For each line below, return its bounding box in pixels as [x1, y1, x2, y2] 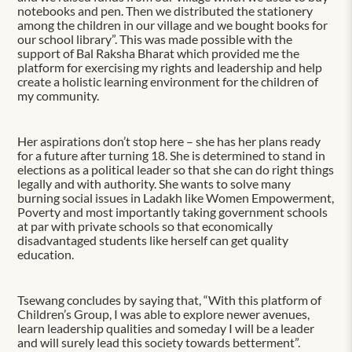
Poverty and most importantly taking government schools [17, 203, 328, 219]
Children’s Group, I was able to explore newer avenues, [17, 306, 310, 321]
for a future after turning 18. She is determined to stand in [17, 147, 326, 163]
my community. [17, 87, 100, 103]
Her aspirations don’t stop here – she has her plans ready [17, 133, 321, 148]
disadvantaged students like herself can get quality [17, 232, 289, 247]
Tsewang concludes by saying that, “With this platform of [17, 291, 322, 307]
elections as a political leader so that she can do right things [17, 161, 335, 177]
